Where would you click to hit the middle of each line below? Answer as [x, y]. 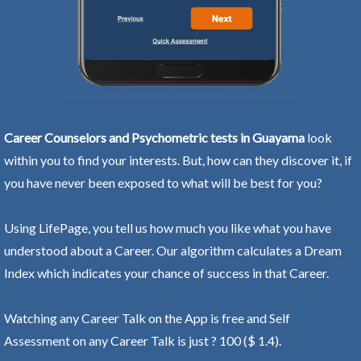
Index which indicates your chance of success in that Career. [166, 272]
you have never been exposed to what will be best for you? [163, 182]
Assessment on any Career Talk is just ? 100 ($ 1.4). [143, 340]
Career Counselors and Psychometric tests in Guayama [154, 137]
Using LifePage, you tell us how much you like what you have [168, 227]
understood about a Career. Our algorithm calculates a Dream [173, 250]
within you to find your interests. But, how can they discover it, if [178, 160]
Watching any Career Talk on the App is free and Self [147, 317]
